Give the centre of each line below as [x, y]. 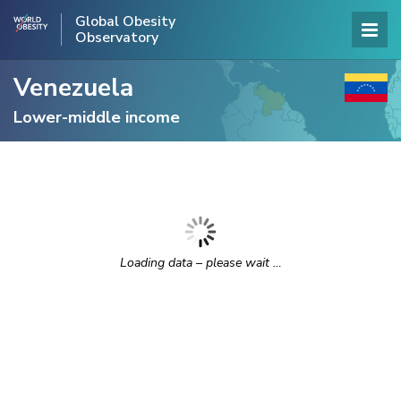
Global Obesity [125, 21]
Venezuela [73, 88]
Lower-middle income [97, 117]
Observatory [116, 38]
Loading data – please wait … [200, 263]
